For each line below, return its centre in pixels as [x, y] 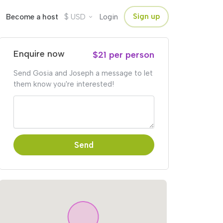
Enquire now [39, 54]
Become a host [32, 17]
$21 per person [123, 55]
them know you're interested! [64, 84]
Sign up [146, 16]
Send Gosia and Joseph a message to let [83, 73]
